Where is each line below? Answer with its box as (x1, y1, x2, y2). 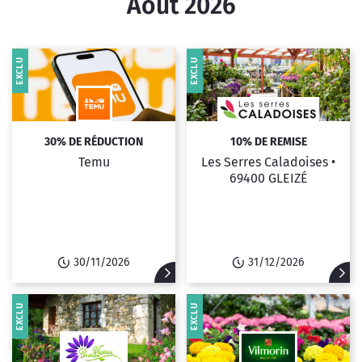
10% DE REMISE (229, 134, 307, 149)
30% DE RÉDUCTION (44, 134, 143, 149)
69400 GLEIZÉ (229, 170, 308, 186)
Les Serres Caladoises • (201, 154, 335, 170)
